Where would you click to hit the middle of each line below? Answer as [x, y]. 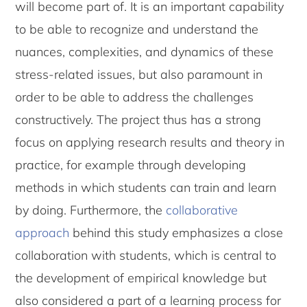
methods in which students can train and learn [146, 188]
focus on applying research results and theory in [150, 143]
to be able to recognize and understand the [137, 29]
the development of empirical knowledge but [141, 278]
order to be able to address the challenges [135, 97]
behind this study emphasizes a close [176, 233]
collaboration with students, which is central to [146, 256]
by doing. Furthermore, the [91, 210]
